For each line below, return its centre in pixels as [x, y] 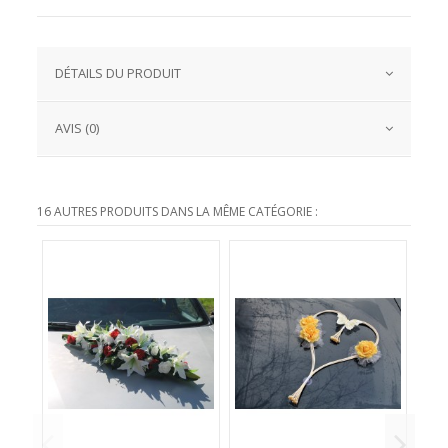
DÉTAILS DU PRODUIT [118, 73]
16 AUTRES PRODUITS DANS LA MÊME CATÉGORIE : [178, 212]
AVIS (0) [77, 128]
